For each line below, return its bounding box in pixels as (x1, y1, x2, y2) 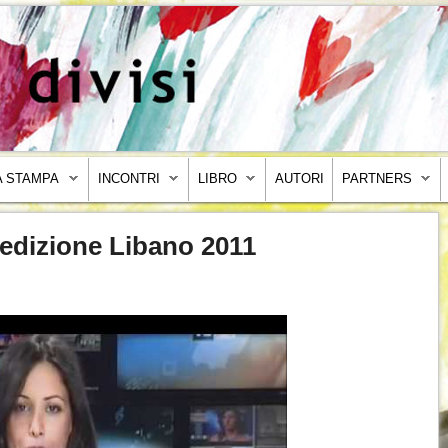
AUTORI (274, 172, 324, 186)
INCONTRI (97, 172, 160, 186)
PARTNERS (341, 172, 412, 186)
